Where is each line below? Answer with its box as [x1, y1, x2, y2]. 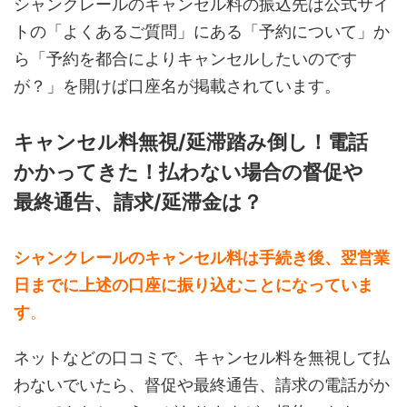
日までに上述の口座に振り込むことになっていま [14, 275, 373, 295]
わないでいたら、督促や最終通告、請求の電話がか [14, 375, 390, 395]
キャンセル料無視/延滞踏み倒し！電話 [14, 130, 368, 154]
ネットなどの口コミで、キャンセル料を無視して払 [14, 348, 390, 368]
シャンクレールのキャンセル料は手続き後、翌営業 [14, 248, 390, 268]
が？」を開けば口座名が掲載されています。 [14, 76, 341, 96]
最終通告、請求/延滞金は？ [14, 190, 263, 214]
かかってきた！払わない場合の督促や [14, 160, 363, 184]
